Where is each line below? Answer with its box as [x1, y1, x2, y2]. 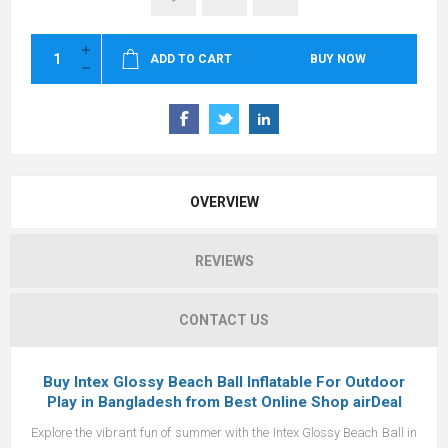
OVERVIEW [189, 193, 259, 210]
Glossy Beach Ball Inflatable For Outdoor [113, 372, 405, 391]
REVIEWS [194, 252, 254, 269]
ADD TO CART [149, 51, 232, 66]
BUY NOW [310, 51, 366, 66]
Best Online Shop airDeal [223, 392, 402, 411]
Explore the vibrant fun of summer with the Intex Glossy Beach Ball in [31, 424, 417, 440]
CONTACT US [179, 311, 269, 328]
